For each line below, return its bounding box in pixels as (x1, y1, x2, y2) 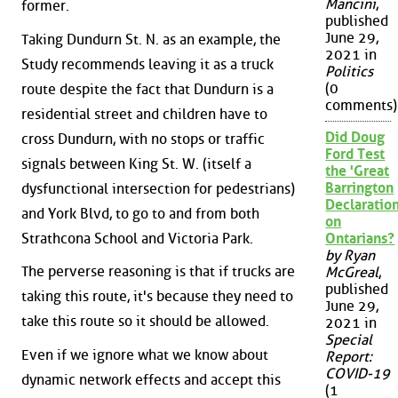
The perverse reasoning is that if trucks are (21, 263, 295, 281)
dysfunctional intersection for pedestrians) (21, 179, 295, 197)
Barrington (325, 179, 394, 197)
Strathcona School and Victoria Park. (21, 229, 253, 247)
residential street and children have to (21, 105, 267, 123)
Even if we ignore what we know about (21, 346, 268, 363)
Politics (325, 63, 374, 81)
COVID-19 (325, 365, 391, 383)
